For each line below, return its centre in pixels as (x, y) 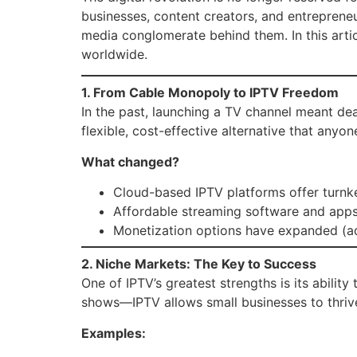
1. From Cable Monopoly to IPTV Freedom (210, 93)
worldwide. (114, 54)
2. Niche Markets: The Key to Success (199, 264)
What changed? (130, 161)
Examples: (114, 333)
